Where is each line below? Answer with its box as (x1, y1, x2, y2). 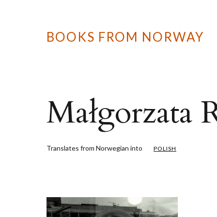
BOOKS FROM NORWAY (46, 29, 204, 45)
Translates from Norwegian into (46, 144, 144, 152)
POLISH (154, 145, 176, 152)
